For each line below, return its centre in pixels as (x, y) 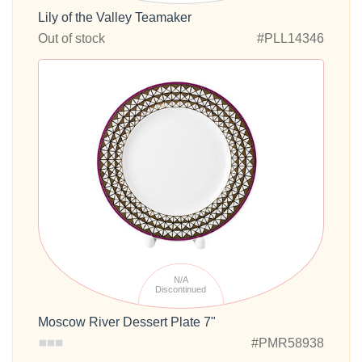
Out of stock (72, 38)
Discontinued (181, 290)
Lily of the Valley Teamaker (115, 17)
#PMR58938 (288, 343)
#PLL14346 (290, 38)
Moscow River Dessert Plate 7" (127, 322)
